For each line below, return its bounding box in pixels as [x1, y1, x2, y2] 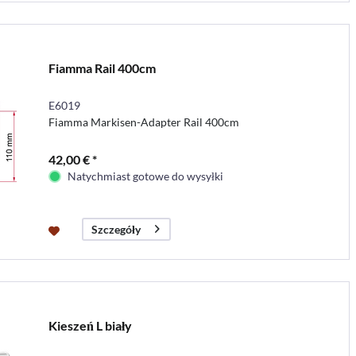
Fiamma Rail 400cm [48, 60, 156, 75]
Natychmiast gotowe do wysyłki [67, 168, 223, 183]
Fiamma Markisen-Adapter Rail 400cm [48, 114, 239, 129]
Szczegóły [91, 222, 141, 236]
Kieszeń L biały [48, 317, 132, 333]
